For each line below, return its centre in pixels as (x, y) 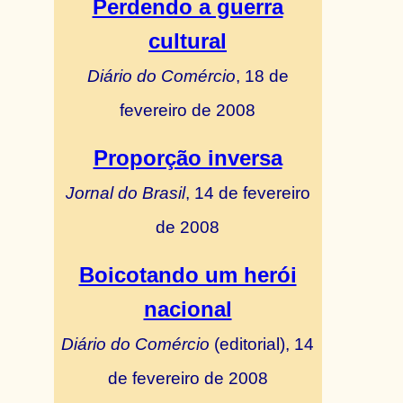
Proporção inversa (188, 158)
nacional (188, 309)
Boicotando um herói (188, 275)
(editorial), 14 (262, 344)
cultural (188, 41)
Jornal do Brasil (125, 193)
